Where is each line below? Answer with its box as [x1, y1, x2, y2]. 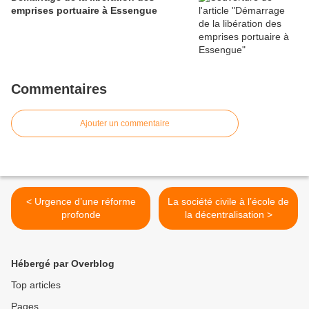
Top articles [11, 279, 61, 290]
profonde [61, 209, 101, 220]
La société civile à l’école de [168, 196, 289, 207]
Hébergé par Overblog [11, 258, 114, 269]
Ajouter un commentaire [80, 119, 170, 128]
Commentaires [11, 81, 107, 97]
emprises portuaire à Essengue [11, 5, 157, 16]
